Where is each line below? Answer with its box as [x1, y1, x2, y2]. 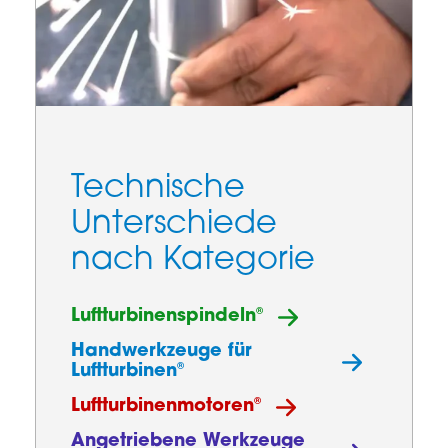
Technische [71, 172, 245, 205]
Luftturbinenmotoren [71, 397, 254, 417]
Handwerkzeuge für [71, 342, 252, 362]
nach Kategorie [71, 244, 315, 277]
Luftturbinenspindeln [71, 307, 256, 327]
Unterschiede [71, 208, 277, 241]
